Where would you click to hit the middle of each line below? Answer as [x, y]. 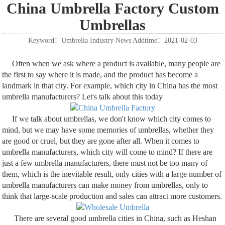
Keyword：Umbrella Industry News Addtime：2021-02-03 [113, 40]
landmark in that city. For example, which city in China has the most [110, 86]
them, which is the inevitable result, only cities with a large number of [112, 174]
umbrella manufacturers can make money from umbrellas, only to [105, 185]
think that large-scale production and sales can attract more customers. [112, 196]
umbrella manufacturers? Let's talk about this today [83, 97]
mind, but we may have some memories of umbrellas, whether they [108, 130]
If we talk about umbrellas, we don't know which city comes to [107, 119]
